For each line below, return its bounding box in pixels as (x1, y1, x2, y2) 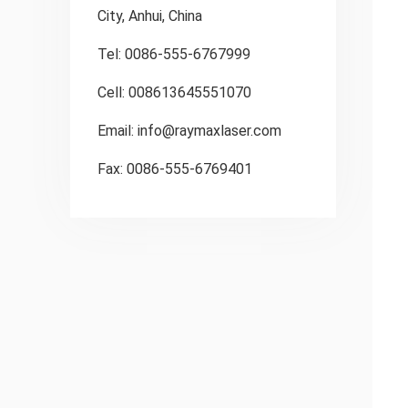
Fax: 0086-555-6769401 (97, 160, 253, 178)
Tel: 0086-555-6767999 (97, 46, 251, 63)
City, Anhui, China (97, 7, 203, 25)
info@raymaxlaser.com (138, 122, 282, 139)
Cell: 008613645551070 (97, 84, 252, 101)
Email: (97, 122, 138, 139)
